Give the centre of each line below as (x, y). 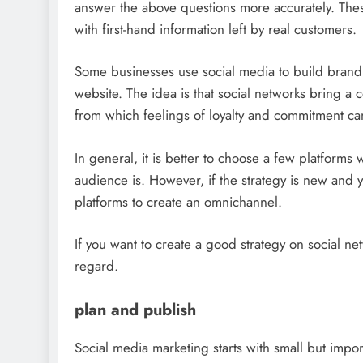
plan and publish (135, 309)
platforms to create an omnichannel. (178, 201)
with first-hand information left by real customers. (216, 29)
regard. (96, 266)
